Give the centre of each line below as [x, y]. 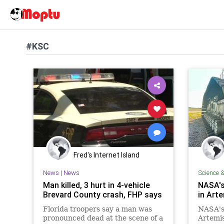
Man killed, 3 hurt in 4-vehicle [96, 185]
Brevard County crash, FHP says [102, 194]
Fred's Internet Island [106, 155]
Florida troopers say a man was [97, 209]
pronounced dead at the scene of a [103, 218]
